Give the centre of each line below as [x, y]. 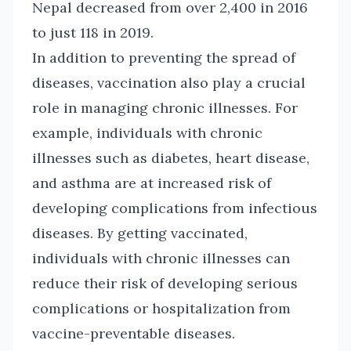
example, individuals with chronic [147, 133]
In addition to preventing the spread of [164, 58]
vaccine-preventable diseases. [134, 333]
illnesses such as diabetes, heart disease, [171, 158]
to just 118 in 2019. [93, 33]
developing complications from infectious [175, 208]
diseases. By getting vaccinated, [140, 233]
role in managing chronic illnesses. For [165, 108]
